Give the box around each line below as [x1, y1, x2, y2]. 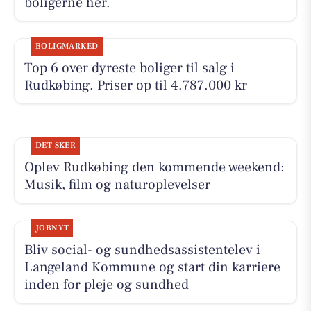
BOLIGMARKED [35, 40, 99, 51]
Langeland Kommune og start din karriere [24, 258, 280, 277]
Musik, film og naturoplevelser [24, 175, 210, 194]
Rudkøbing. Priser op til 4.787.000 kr [24, 76, 247, 94]
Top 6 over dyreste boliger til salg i [24, 58, 235, 77]
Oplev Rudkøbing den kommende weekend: [24, 158, 285, 176]
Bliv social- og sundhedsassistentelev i [24, 241, 260, 260]
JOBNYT [35, 223, 69, 234]
